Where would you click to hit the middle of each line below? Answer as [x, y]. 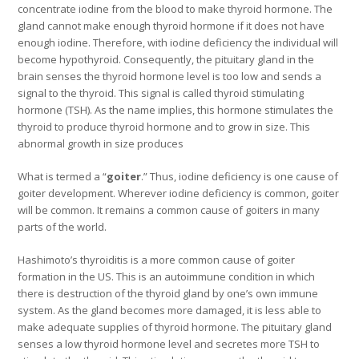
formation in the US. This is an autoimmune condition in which [167, 277]
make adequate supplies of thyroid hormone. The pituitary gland [175, 327]
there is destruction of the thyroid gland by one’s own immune [168, 294]
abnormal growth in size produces [101, 144]
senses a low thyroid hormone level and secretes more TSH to [169, 344]
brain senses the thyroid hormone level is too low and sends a [170, 77]
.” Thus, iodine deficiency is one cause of [240, 177]
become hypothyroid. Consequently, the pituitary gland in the [166, 60]
